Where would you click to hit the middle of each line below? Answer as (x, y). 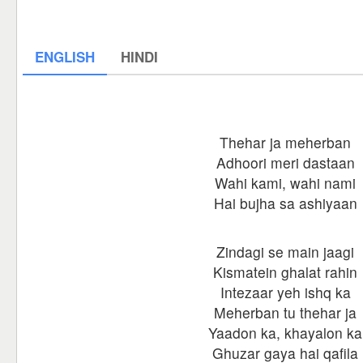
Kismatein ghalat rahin (285, 272)
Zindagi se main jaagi (285, 252)
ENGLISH (65, 57)
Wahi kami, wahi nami (285, 183)
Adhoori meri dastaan (285, 162)
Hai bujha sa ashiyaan (285, 203)
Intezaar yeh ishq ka (285, 292)
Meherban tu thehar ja (285, 312)
